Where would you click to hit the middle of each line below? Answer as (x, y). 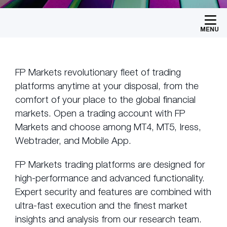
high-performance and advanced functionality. (110, 178)
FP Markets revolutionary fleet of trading (98, 72)
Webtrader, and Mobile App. (73, 140)
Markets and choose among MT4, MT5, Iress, (108, 127)
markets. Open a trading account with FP (100, 113)
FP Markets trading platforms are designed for (110, 164)
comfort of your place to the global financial (105, 99)
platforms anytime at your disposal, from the (107, 86)
